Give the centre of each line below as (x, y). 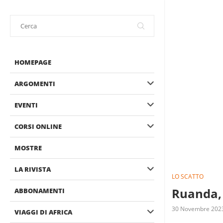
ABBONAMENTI (40, 191)
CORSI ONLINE (38, 126)
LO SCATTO (188, 177)
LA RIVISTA (33, 169)
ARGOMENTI (35, 84)
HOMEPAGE (33, 62)
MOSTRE (28, 148)
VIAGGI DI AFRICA (43, 212)
